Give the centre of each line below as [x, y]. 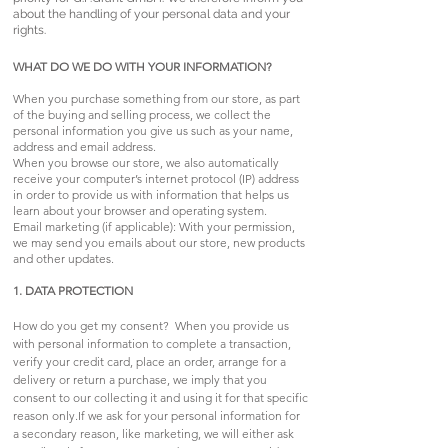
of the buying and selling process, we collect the [142, 114]
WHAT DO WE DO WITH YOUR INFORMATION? [142, 66]
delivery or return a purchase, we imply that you [140, 379]
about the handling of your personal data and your [151, 13]
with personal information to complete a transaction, [152, 343]
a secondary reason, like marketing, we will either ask [153, 433]
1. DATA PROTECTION [73, 290]
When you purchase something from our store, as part [156, 98]
